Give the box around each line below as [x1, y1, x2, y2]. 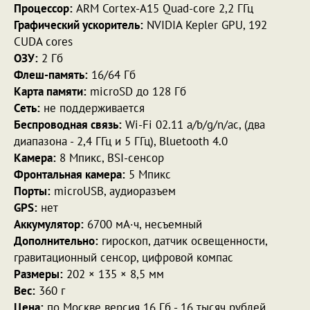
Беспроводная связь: [14, 116, 122, 132]
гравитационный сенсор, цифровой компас [14, 249, 233, 265]
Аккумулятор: [14, 216, 84, 232]
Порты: [14, 183, 51, 199]
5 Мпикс [125, 166, 171, 182]
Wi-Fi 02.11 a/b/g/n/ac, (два [122, 116, 265, 132]
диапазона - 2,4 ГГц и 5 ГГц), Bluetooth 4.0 [14, 133, 228, 149]
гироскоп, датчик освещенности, [98, 232, 267, 248]
